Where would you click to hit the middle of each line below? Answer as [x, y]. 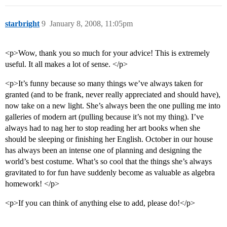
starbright [22, 24]
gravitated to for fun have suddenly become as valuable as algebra [110, 173]
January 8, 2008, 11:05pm [91, 24]
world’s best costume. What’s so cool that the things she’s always [108, 162]
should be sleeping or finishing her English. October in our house [109, 139]
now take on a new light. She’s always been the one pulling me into [113, 106]
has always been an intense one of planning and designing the [103, 150]
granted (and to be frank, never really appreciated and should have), [113, 95]
